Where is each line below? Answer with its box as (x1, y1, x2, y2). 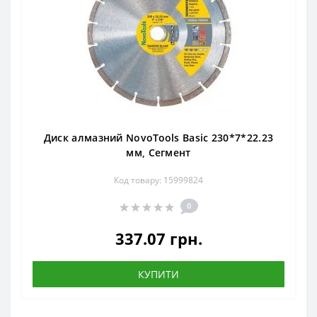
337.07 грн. (115, 228, 202, 250)
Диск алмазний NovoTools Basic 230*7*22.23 (43, 131, 274, 145)
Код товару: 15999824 (114, 174, 203, 187)
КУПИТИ (138, 267, 179, 282)
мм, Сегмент (126, 146, 191, 160)
